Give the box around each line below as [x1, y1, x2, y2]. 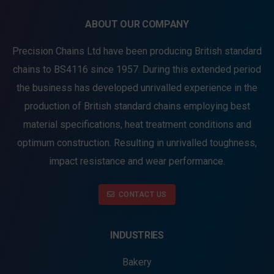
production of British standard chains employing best [24, 100, 250, 112]
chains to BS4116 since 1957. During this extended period [13, 63, 261, 75]
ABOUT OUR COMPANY [85, 18, 189, 30]
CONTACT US [118, 190, 167, 199]
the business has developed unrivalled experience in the [17, 81, 257, 94]
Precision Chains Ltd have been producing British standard [12, 45, 262, 57]
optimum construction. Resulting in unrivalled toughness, [17, 136, 257, 149]
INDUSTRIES [110, 229, 164, 241]
